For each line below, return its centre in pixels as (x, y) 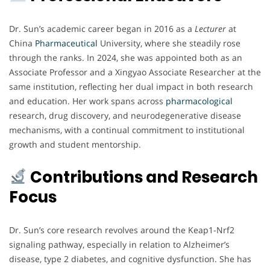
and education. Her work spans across (87, 101)
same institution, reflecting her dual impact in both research (131, 86)
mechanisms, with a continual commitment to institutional (127, 130)
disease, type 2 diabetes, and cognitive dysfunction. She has (130, 259)
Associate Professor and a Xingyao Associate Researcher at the (135, 72)
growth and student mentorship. (75, 144)
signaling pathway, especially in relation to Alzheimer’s (119, 244)
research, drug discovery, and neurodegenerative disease (125, 115)
